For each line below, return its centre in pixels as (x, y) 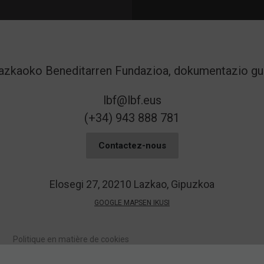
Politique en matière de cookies (71, 240)
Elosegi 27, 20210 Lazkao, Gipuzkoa (132, 184)
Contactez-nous (132, 146)
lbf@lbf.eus (132, 100)
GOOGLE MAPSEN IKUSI (132, 203)
